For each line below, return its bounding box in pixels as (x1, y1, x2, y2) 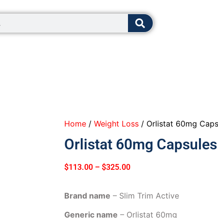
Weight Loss (94, 118, 139, 128)
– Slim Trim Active (110, 191, 179, 201)
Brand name (64, 191, 110, 201)
